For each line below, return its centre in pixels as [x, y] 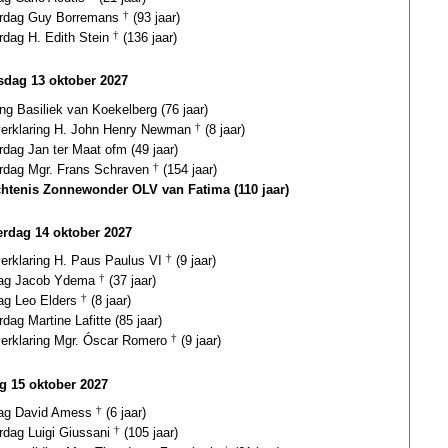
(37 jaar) [130, 281]
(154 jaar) [188, 169]
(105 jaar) [149, 433]
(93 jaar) [154, 18]
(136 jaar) [148, 38]
